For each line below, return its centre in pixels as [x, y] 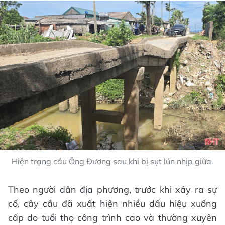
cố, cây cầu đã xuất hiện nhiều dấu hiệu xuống [113, 204]
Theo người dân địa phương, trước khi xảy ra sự [113, 190]
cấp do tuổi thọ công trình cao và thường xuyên [113, 218]
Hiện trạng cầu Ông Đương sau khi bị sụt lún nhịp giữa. [113, 161]
